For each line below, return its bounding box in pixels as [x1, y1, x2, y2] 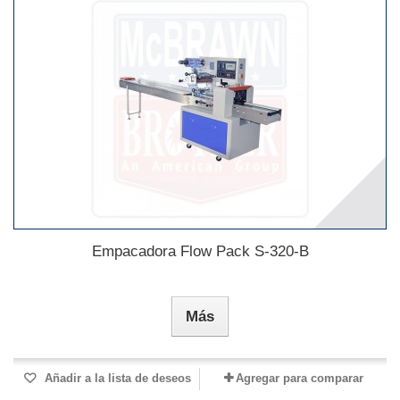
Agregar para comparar [235, 371, 363, 386]
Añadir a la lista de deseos [41, 371, 191, 386]
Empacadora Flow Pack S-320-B [91, 243, 309, 261]
